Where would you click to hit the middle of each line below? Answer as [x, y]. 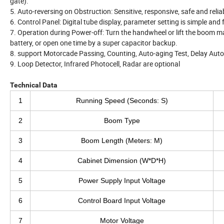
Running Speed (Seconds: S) [122, 101]
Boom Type [122, 121]
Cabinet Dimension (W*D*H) [122, 161]
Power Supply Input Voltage [122, 181]
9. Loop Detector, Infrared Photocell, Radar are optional [95, 64]
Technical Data [34, 85]
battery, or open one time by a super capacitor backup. [94, 43]
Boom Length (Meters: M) [122, 141]
